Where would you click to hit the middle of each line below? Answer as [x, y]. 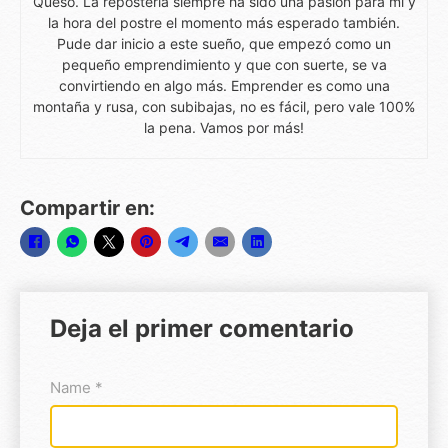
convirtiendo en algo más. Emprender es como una [224, 85]
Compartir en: [87, 207]
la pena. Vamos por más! [224, 127]
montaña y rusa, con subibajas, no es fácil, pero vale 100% [224, 106]
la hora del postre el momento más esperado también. [224, 22]
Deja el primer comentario [202, 328]
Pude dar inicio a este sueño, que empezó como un [224, 43]
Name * [76, 387]
